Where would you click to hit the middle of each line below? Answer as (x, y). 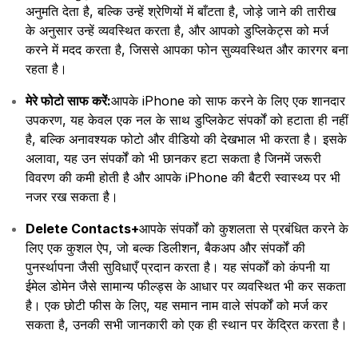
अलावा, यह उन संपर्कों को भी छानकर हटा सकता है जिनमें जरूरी (173, 159)
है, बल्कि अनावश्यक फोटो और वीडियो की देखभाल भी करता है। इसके (186, 139)
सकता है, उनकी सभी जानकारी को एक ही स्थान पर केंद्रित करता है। (187, 325)
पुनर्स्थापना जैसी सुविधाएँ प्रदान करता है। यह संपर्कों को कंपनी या (178, 267)
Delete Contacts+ (82, 229)
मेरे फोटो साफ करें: (68, 101)
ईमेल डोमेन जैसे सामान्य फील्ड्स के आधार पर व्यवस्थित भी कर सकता (186, 286)
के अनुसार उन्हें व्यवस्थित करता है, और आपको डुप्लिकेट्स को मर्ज (177, 31)
